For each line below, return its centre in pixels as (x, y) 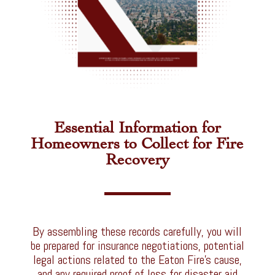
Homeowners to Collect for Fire (137, 143)
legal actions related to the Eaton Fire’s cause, (137, 259)
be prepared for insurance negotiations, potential (137, 245)
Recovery (137, 159)
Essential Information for (137, 127)
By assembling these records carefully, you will (137, 231)
